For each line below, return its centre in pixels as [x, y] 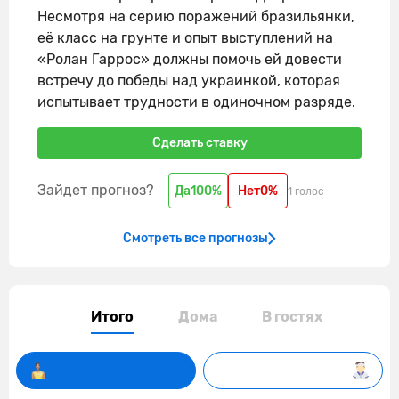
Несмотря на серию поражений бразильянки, [196, 16]
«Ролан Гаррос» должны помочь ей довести [190, 59]
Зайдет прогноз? [96, 190]
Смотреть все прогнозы [195, 238]
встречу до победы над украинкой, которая [189, 81]
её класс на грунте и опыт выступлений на [185, 38]
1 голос [306, 191]
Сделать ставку [199, 143]
